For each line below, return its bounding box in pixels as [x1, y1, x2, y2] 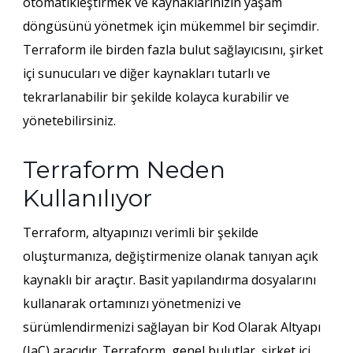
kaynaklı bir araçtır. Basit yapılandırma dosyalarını [22, 270, 316, 288]
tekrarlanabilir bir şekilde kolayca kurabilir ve [22, 87, 289, 106]
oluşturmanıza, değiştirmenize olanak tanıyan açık [22, 247, 318, 265]
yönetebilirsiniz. [22, 111, 116, 129]
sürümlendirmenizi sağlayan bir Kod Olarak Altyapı [22, 318, 321, 336]
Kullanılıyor [22, 183, 152, 213]
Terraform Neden [22, 154, 225, 184]
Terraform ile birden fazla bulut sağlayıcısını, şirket [22, 40, 323, 58]
